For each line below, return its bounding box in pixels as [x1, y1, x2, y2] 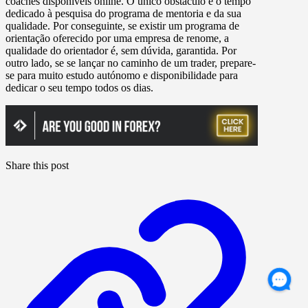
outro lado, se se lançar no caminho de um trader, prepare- [5, 56, 256, 69]
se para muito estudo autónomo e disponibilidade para [5, 69, 238, 81]
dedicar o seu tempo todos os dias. [5, 81, 153, 93]
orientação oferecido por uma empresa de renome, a [5, 32, 229, 44]
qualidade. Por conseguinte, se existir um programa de [5, 19, 239, 32]
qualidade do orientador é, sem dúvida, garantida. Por [5, 44, 236, 56]
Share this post [5, 159, 69, 172]
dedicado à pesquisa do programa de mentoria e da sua [5, 7, 241, 19]
